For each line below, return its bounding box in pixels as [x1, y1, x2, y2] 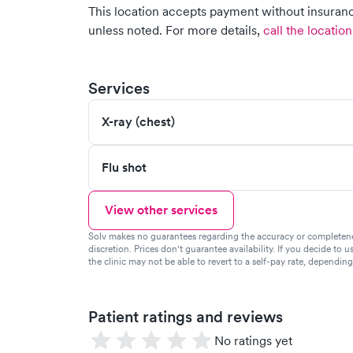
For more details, [165, 22, 260, 38]
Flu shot [102, 159, 147, 176]
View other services [105, 202, 217, 218]
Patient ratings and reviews [88, 307, 283, 326]
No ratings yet [214, 333, 292, 348]
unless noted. [88, 22, 162, 38]
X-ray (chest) [102, 113, 175, 130]
